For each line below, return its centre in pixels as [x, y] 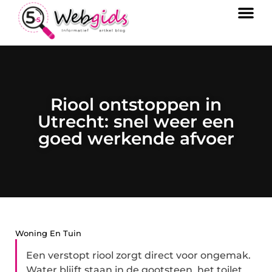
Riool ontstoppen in [136, 104]
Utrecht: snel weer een [136, 121]
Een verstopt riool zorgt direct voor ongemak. [138, 255]
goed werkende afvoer [136, 138]
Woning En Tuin [48, 233]
